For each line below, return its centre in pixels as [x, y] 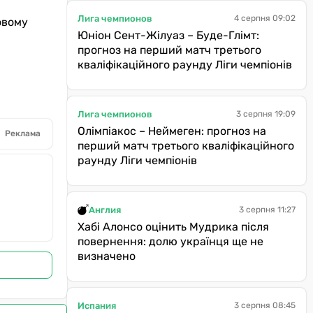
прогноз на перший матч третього [169, 50]
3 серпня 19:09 [266, 114]
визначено [107, 256]
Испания [97, 305]
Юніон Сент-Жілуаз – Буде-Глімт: [168, 35]
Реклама [23, 134]
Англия [105, 210]
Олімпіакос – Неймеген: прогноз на [172, 131]
